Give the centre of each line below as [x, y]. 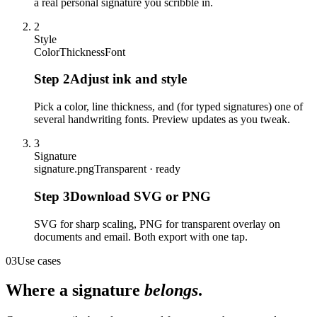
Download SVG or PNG [140, 196]
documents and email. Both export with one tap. [141, 236]
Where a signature [75, 290]
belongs [171, 290]
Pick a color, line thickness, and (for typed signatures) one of [168, 107]
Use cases [39, 260]
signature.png [64, 169]
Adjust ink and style [128, 79]
